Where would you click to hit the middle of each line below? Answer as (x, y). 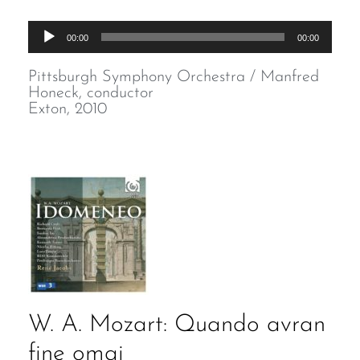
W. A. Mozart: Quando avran (177, 325)
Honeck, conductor (91, 93)
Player (46, 53)
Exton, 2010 (67, 109)
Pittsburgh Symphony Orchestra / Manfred (174, 77)
